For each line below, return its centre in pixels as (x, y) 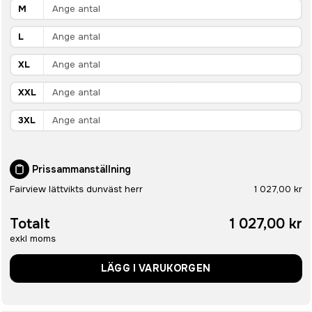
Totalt (30, 224)
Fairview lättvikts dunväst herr (76, 189)
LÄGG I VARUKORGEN (156, 268)
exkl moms (33, 239)
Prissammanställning (81, 169)
